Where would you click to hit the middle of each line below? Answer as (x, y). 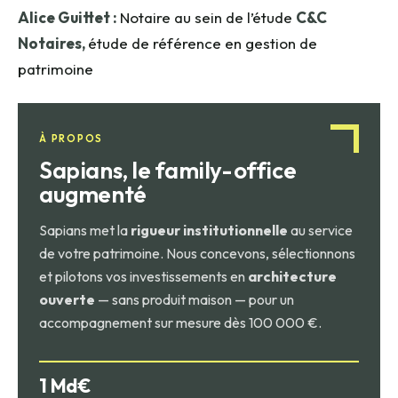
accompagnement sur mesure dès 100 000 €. (180, 322)
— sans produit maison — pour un (195, 299)
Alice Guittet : (69, 17)
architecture (292, 276)
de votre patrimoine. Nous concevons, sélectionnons (197, 253)
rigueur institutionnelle (209, 230)
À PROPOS (72, 138)
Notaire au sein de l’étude (208, 17)
